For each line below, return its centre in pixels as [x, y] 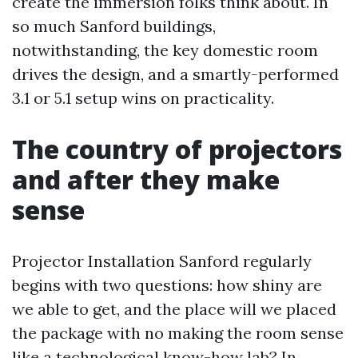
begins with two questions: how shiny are [167, 285]
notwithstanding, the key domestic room [165, 50]
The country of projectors [177, 149]
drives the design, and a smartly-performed [175, 74]
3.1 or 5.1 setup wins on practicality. [143, 98]
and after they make [146, 179]
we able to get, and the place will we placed [174, 309]
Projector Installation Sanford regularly [162, 261]
